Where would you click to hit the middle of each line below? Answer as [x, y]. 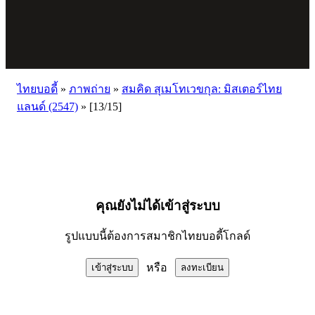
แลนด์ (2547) [47, 107]
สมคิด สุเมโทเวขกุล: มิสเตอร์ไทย [202, 89]
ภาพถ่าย [90, 89]
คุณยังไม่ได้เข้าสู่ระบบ [157, 206]
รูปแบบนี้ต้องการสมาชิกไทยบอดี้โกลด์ [157, 236]
